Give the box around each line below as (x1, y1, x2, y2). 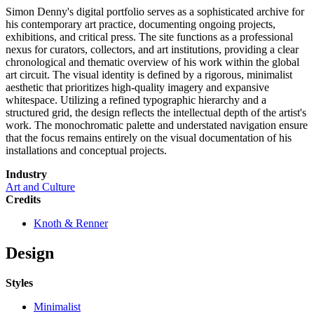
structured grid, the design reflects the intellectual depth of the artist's (6, 107, 306, 119)
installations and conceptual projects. (6, 144, 167, 157)
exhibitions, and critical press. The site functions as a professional (6, 31, 293, 43)
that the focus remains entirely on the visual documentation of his (6, 132, 292, 144)
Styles (6, 277, 33, 289)
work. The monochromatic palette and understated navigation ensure (6, 119, 308, 132)
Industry (6, 168, 47, 181)
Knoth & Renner (34, 217, 108, 230)
